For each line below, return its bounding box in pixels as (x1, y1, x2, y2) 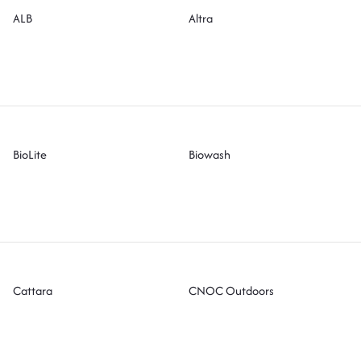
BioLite (13, 145, 48, 163)
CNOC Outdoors (188, 281, 274, 299)
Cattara (13, 281, 53, 299)
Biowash (188, 145, 230, 163)
